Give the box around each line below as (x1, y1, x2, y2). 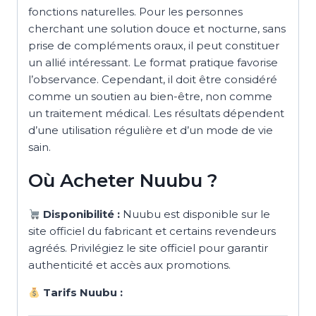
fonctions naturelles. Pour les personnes (28, 5, 243, 19)
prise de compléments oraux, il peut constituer (28, 39, 279, 53)
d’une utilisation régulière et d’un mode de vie (28, 123, 273, 138)
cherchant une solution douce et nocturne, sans (28, 22, 286, 36)
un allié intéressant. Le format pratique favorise (28, 56, 278, 70)
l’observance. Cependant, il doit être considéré (28, 73, 277, 87)
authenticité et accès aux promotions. (28, 258, 231, 272)
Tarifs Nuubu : (40, 286, 123, 300)
